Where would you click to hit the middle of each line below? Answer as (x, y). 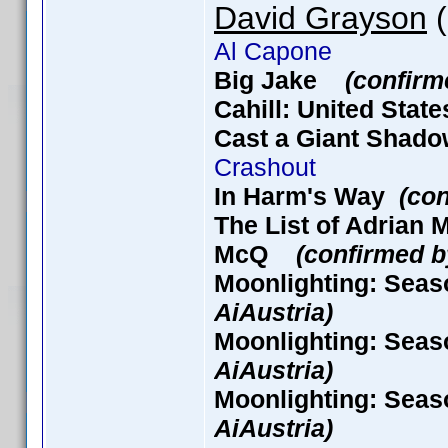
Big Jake (279, 80)
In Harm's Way (306, 196)
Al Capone (273, 51)
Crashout (265, 167)
